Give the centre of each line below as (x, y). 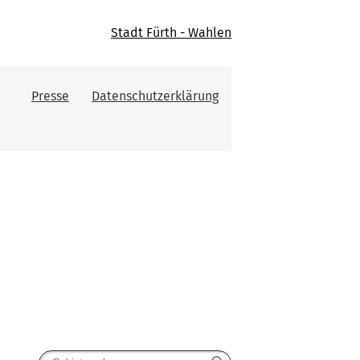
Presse (50, 96)
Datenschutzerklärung (155, 96)
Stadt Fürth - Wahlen (171, 33)
